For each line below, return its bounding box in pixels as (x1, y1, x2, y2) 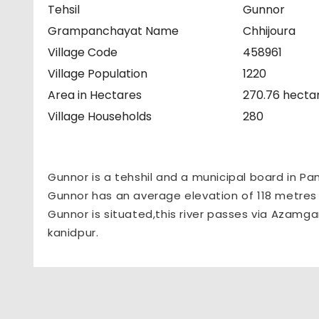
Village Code (48, 44, 117, 61)
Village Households (48, 108, 152, 125)
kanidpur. (48, 225, 99, 241)
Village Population (48, 66, 147, 83)
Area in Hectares (48, 87, 142, 104)
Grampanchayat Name (48, 23, 179, 40)
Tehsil (48, 1, 80, 19)
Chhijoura (243, 23, 296, 40)
